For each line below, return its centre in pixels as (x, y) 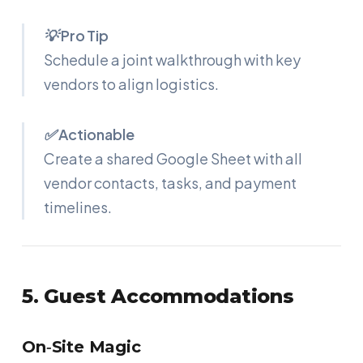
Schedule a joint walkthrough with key (173, 60)
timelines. (78, 207)
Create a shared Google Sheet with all (173, 159)
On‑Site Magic (81, 347)
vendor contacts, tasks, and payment (171, 183)
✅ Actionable (90, 135)
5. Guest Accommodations (158, 297)
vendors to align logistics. (132, 84)
